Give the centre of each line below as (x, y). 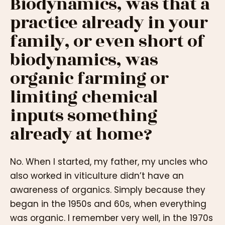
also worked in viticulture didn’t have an (97, 176)
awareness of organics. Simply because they (108, 190)
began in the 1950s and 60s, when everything (108, 204)
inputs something (84, 116)
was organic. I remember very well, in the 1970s (111, 218)
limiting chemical (84, 97)
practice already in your (109, 23)
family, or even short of (107, 42)
